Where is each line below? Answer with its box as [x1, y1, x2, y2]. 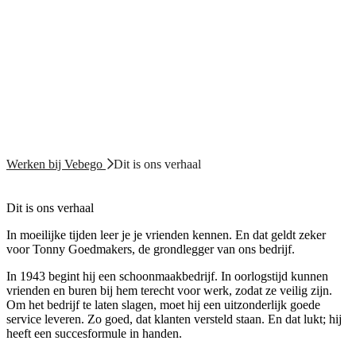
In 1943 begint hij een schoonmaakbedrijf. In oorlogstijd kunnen [6, 269, 328, 284]
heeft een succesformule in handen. [6, 327, 182, 341]
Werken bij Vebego [6, 157, 106, 171]
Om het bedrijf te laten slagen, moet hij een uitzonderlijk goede [6, 298, 320, 312]
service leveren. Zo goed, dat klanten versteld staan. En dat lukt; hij [6, 312, 342, 327]
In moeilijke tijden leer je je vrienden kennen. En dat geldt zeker [6, 228, 326, 242]
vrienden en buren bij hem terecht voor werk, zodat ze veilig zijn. [6, 284, 332, 298]
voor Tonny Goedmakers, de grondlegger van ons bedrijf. [6, 242, 295, 257]
